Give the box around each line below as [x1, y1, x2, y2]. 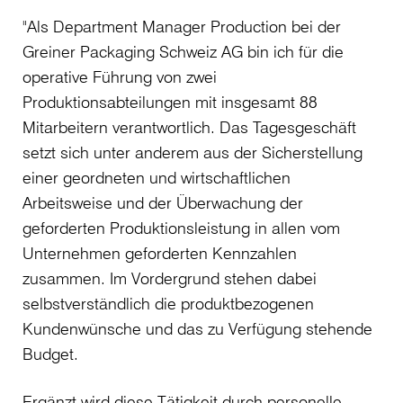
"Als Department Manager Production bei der [22, 16, 341, 37]
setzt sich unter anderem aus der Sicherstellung [22, 142, 363, 163]
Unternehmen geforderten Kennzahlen [22, 243, 297, 264]
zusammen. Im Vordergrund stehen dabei [22, 268, 317, 289]
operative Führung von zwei [22, 67, 217, 87]
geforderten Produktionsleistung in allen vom [22, 218, 340, 238]
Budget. [22, 344, 78, 364]
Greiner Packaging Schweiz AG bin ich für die [22, 41, 344, 62]
